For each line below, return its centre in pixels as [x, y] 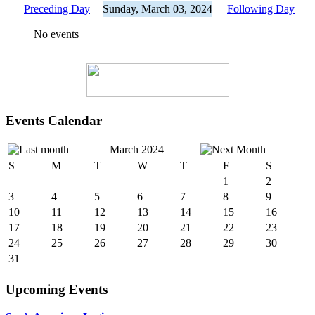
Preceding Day [57, 8]
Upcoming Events [57, 289]
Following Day [261, 8]
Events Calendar [54, 120]
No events [56, 34]
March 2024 [137, 150]
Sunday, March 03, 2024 [157, 8]
